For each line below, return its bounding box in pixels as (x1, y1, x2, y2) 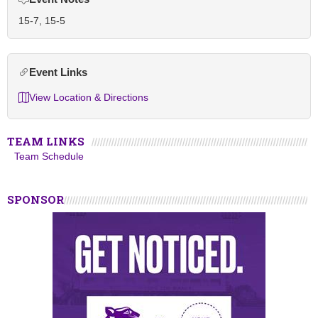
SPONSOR (7, 192, 64, 207)
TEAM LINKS (7, 134, 84, 148)
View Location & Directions (29, 92, 148, 103)
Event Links (29, 66, 87, 78)
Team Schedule (14, 150, 84, 162)
